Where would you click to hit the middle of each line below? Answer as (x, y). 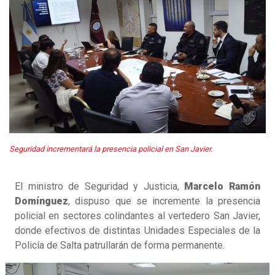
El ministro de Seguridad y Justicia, (100, 187)
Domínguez (41, 201)
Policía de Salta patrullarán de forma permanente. (120, 246)
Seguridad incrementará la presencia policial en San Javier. (111, 149)
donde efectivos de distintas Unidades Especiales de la (137, 231)
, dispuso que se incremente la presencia (164, 201)
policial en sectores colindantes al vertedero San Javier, (137, 216)
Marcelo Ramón (223, 187)
